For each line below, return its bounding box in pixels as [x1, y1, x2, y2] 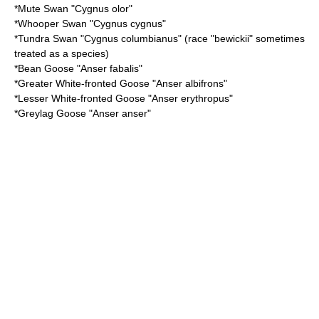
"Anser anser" [86, 108, 151, 119]
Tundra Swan [18, 33, 78, 44]
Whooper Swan [18, 18, 87, 29]
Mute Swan [18, 3, 68, 14]
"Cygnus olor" [68, 3, 132, 14]
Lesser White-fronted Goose [18, 93, 145, 104]
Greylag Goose [18, 108, 86, 119]
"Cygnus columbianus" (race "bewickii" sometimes [78, 33, 305, 44]
